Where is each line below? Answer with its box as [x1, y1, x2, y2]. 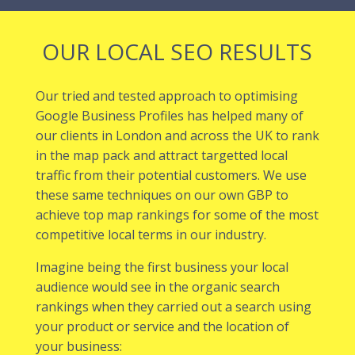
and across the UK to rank [161, 127, 319, 144]
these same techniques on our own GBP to [35, 186, 288, 204]
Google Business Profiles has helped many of [35, 107, 303, 124]
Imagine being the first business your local [35, 258, 288, 276]
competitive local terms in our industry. [35, 226, 266, 243]
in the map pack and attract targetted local [35, 147, 288, 164]
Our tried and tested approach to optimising [35, 87, 298, 105]
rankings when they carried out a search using [35, 298, 311, 315]
